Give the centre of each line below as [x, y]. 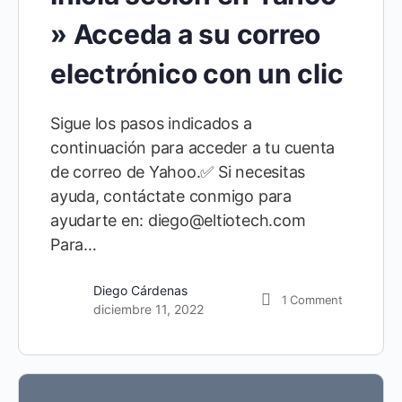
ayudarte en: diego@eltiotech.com [178, 221]
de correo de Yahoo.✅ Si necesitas [178, 172]
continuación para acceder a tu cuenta [193, 148]
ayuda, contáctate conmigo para [171, 197]
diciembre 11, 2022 [149, 310]
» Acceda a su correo [186, 35]
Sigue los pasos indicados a [151, 124]
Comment [316, 299]
